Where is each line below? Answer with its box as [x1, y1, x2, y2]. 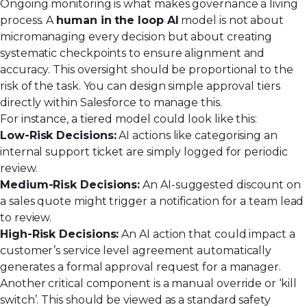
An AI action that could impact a [119, 228, 295, 241]
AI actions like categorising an [116, 129, 278, 143]
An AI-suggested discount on [140, 178, 302, 192]
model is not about [178, 14, 284, 27]
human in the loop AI [56, 14, 179, 27]
